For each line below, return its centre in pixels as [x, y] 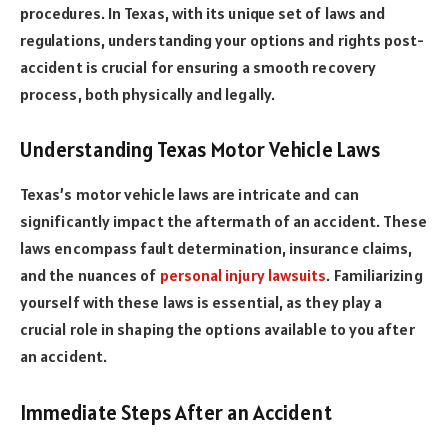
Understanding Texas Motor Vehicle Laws [200, 150]
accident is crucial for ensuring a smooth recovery [198, 66]
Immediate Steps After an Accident [176, 412]
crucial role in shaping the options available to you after [217, 328]
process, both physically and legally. [147, 93]
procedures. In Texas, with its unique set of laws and [203, 12]
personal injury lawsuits [243, 274]
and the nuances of [90, 274]
